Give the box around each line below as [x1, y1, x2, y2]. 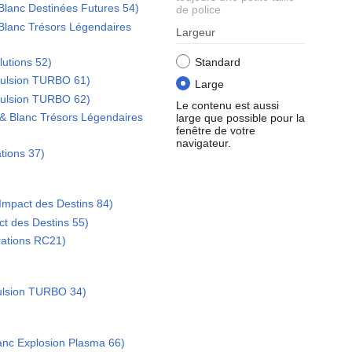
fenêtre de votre [176, 123, 255, 137]
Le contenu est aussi [176, 98, 279, 112]
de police [176, 3, 221, 16]
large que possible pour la [176, 111, 305, 124]
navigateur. [176, 136, 231, 149]
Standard [195, 56, 240, 69]
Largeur [176, 26, 215, 39]
